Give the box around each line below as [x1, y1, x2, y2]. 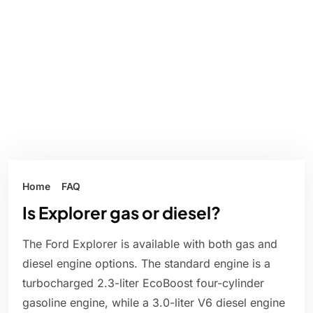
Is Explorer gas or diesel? [22, 202, 221, 224]
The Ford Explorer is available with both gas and [22, 237, 277, 252]
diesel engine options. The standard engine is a [22, 256, 270, 271]
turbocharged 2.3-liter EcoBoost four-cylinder [22, 276, 264, 291]
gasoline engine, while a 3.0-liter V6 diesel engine [22, 296, 285, 310]
